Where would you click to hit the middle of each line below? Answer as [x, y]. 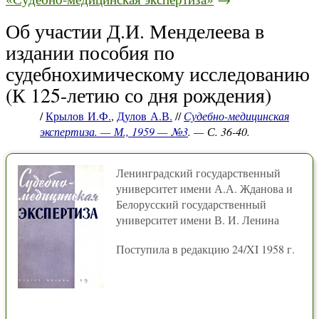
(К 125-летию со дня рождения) [138, 95]
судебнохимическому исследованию [158, 73]
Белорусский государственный [191, 204]
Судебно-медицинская [236, 116]
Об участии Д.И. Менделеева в [135, 31]
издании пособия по [90, 52]
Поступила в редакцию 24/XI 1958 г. [205, 249]
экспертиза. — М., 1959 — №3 [114, 131]
